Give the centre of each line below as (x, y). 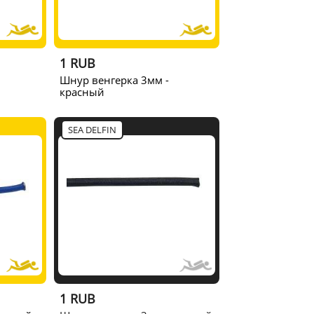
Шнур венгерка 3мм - (115, 80)
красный (82, 91)
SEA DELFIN (93, 129)
